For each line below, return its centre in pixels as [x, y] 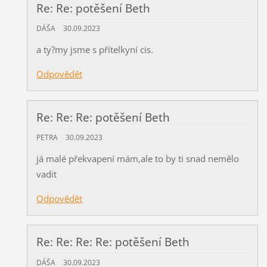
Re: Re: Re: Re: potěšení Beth [113, 242]
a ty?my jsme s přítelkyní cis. [94, 50]
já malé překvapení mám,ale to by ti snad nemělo [137, 159]
